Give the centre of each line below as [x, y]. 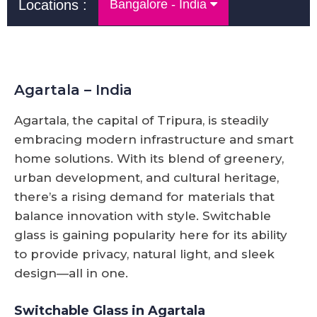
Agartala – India [73, 90]
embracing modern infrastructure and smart [154, 139]
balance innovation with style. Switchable [143, 215]
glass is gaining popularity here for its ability [151, 235]
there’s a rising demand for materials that [144, 196]
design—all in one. [71, 273]
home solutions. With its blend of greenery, [149, 158]
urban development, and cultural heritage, [146, 177]
